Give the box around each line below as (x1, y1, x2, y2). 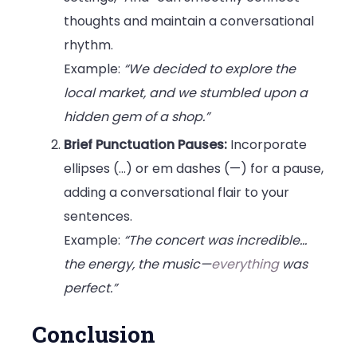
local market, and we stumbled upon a (64, 84, 308, 103)
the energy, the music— (64, 255, 211, 274)
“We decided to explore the (124, 60, 296, 79)
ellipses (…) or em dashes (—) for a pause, (64, 159, 324, 178)
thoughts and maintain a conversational (64, 12, 314, 31)
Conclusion (32, 320, 155, 350)
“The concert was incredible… (124, 231, 307, 250)
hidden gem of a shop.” (64, 108, 210, 127)
